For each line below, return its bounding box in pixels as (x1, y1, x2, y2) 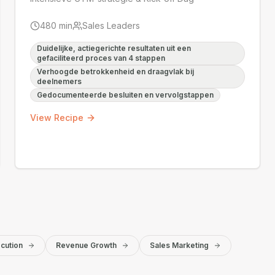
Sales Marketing (150, 241, 209, 250)
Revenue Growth (56, 241, 117, 250)
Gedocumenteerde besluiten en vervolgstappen (37, 90, 214, 99)
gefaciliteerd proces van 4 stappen (37, 53, 165, 63)
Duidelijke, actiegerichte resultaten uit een (37, 44, 191, 53)
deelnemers (37, 77, 82, 86)
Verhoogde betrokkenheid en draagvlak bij (37, 67, 194, 76)
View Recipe (30, 112, 83, 123)
